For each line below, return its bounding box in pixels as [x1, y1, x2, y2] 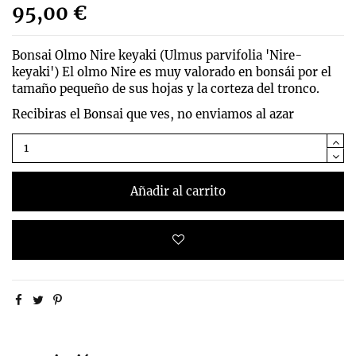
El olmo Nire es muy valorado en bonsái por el [62, 64, 331, 79]
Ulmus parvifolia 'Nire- [164, 47, 302, 63]
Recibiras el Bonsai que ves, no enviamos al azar [12, 106, 294, 122]
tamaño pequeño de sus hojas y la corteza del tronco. [12, 80, 319, 96]
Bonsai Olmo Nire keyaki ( [12, 47, 164, 63]
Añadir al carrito [130, 183, 226, 199]
